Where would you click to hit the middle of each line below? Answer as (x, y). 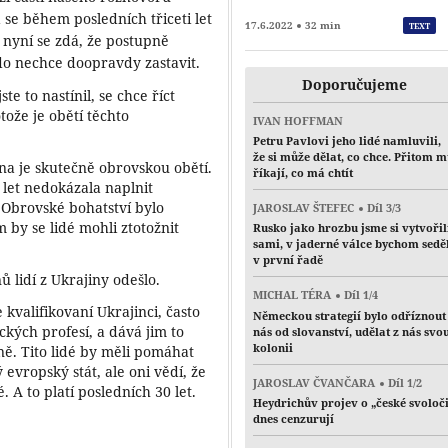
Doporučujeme (355, 84)
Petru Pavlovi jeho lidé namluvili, (347, 140)
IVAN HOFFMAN (298, 120)
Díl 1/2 (404, 382)
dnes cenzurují (294, 419)
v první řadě (288, 260)
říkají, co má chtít (303, 172)
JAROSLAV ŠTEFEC (304, 207)
